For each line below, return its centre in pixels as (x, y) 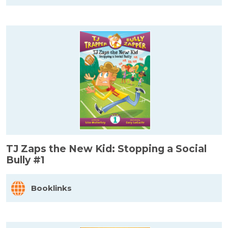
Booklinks (51, 188)
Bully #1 (25, 160)
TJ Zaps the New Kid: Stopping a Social (106, 149)
